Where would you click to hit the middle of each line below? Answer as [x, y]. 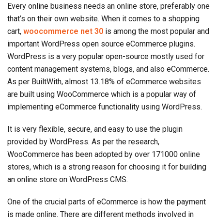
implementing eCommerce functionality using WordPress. [105, 107]
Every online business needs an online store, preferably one [108, 6]
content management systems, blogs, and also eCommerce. [108, 69]
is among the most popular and [156, 31]
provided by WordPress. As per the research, [83, 142]
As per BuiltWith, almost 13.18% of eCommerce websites [104, 82]
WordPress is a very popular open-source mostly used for [106, 57]
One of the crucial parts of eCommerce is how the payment [107, 202]
